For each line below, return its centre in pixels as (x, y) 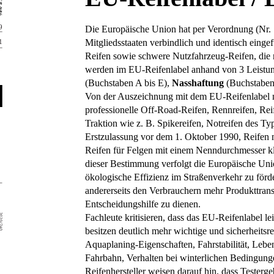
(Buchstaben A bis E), (129, 83)
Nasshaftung (198, 83)
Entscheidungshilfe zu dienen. (143, 204)
